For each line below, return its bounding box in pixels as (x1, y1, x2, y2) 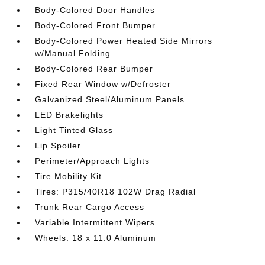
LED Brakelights (35, 110, 104, 119)
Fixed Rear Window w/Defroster (35, 79, 172, 89)
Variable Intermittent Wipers (35, 218, 156, 227)
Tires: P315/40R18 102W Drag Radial (35, 187, 196, 196)
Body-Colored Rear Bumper (35, 64, 154, 73)
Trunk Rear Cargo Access (35, 202, 145, 212)
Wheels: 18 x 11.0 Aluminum (35, 233, 157, 243)
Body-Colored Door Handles (35, 5, 156, 15)
